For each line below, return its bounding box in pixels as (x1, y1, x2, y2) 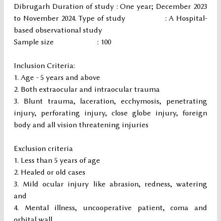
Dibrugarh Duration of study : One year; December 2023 (14, 2, 207, 11)
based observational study (14, 26, 102, 35)
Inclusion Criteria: (14, 61, 75, 71)
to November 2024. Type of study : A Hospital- (14, 14, 207, 23)
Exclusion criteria (14, 144, 73, 153)
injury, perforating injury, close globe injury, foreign (14, 109, 207, 118)
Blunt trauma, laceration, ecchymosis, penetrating (23, 97, 208, 106)
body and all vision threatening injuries (14, 120, 148, 130)
